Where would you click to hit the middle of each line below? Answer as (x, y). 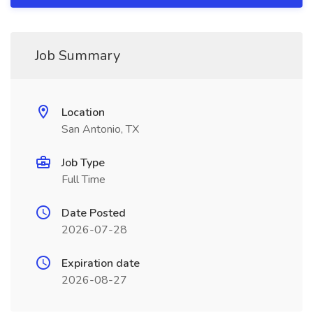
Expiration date (101, 263)
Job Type (83, 163)
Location (83, 112)
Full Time (83, 180)
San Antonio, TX (100, 129)
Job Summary (78, 56)
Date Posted (94, 213)
